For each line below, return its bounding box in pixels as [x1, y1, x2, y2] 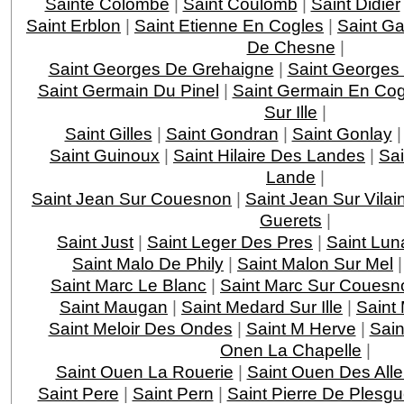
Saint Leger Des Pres [147, 231, 313, 252]
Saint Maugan [60, 296, 168, 317]
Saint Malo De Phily [72, 252, 224, 273]
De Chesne [246, 36, 335, 57]
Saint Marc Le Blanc [50, 274, 207, 295]
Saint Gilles [64, 123, 152, 143]
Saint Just [57, 231, 133, 252]
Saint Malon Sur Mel [237, 252, 393, 273]
